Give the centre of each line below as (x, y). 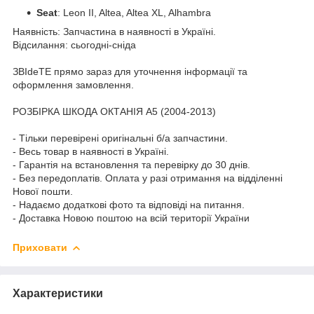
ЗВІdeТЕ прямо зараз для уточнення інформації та (130, 71)
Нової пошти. (43, 191)
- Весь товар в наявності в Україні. (91, 151)
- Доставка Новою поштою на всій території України (131, 218)
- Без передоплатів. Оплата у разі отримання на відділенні (148, 178)
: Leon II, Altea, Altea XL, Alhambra (134, 12)
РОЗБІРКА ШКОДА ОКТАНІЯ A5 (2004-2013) (114, 111)
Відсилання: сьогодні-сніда (74, 45)
